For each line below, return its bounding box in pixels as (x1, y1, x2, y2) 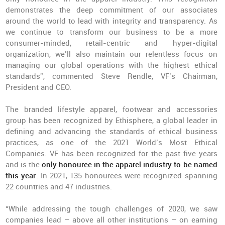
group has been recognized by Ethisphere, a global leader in (6, 116, 217, 126)
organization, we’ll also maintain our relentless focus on (6, 50, 217, 59)
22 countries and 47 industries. (6, 182, 113, 192)
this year (6, 171, 36, 181)
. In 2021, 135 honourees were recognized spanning (36, 171, 217, 181)
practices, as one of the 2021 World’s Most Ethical (6, 138, 217, 148)
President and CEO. (6, 83, 74, 92)
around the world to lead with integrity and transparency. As (6, 17, 217, 26)
